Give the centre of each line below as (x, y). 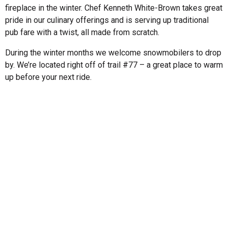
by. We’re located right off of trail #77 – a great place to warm (114, 65)
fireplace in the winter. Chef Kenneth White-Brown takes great (114, 8)
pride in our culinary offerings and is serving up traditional (107, 20)
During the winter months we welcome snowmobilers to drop (113, 52)
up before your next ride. (48, 77)
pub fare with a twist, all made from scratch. (82, 32)
